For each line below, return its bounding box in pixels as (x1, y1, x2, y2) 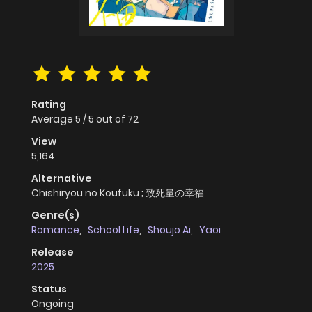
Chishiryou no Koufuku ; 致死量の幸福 (31, 186, 204, 201)
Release (31, 245, 74, 260)
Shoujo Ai (148, 223, 191, 237)
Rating (31, 97, 66, 112)
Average (31, 112, 75, 127)
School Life (88, 223, 139, 237)
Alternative (31, 171, 92, 186)
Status (31, 282, 67, 297)
